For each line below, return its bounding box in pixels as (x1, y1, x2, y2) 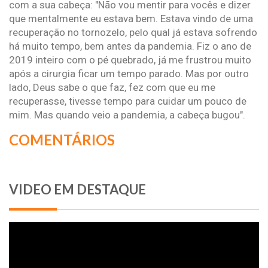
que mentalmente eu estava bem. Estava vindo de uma (9, 12, 253, 25)
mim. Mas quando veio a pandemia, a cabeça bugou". (9, 108, 245, 121)
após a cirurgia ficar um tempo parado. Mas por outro (9, 67, 249, 80)
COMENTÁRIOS (9, 130, 115, 148)
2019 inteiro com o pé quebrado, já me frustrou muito (9, 53, 251, 66)
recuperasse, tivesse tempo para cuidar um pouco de (9, 95, 246, 107)
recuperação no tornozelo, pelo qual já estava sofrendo (9, 26, 257, 38)
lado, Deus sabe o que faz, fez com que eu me (9, 81, 215, 93)
